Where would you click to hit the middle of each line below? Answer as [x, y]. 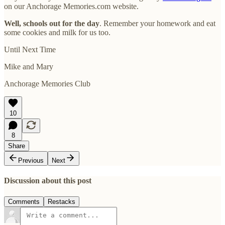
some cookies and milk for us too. [57, 33]
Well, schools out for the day [52, 24]
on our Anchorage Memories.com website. [71, 7]
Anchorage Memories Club [47, 84]
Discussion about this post [48, 181]
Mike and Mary [29, 67]
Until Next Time [30, 50]
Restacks [62, 201]
